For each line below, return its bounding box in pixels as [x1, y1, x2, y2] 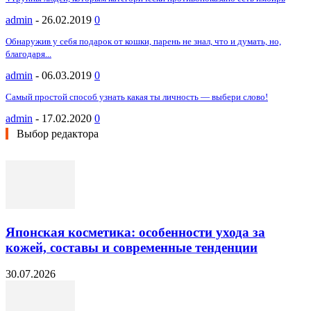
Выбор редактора [17, 127, 99, 140]
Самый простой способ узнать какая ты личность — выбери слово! [6, 91, 268, 102]
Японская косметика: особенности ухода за [6, 224, 265, 239]
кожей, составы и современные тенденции [6, 239, 258, 255]
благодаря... [6, 48, 51, 59]
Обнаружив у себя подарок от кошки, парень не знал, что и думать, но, [6, 35, 281, 47]
